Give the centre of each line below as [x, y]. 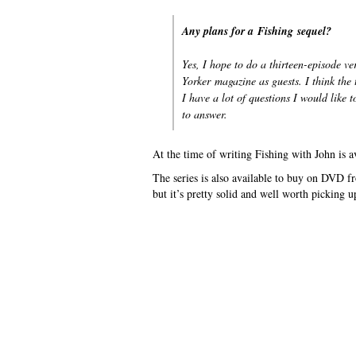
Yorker [196, 80]
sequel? [312, 31]
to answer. [205, 114]
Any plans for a [220, 31]
